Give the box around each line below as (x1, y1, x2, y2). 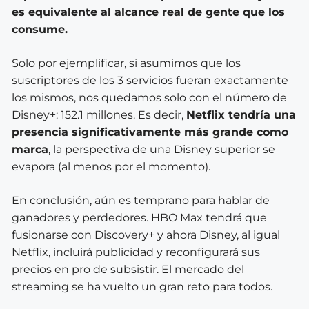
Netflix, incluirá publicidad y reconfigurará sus (12, 245, 260, 259)
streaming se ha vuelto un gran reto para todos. (12, 279, 272, 293)
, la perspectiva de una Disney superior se (48, 142, 275, 156)
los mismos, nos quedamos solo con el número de (12, 90, 287, 104)
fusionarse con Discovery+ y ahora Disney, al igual (12, 228, 280, 241)
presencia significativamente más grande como (12, 125, 288, 139)
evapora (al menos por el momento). (12, 159, 210, 173)
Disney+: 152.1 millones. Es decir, (12, 108, 186, 121)
